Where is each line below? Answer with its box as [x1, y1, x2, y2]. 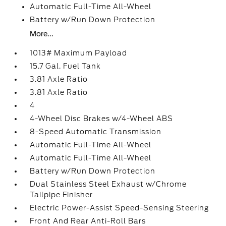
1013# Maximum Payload [30, 49, 128, 57]
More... [30, 30, 54, 38]
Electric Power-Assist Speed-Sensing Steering [30, 204, 209, 212]
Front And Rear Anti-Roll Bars [30, 217, 146, 225]
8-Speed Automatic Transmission [30, 128, 162, 136]
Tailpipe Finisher [30, 191, 93, 199]
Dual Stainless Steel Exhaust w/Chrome [30, 180, 187, 188]
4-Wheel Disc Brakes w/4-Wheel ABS [30, 115, 174, 123]
